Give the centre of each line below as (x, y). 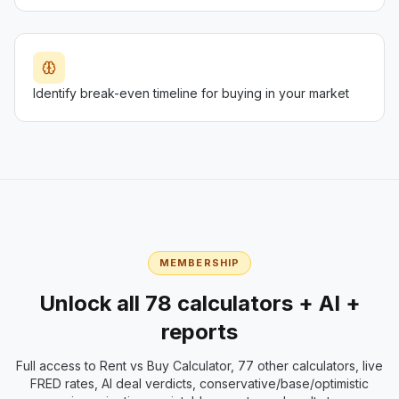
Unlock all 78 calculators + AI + (199, 303)
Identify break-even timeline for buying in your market (191, 93)
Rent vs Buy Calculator (165, 366)
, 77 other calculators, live (307, 366)
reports (199, 332)
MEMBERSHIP (199, 263)
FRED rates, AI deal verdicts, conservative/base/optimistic (199, 383)
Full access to (58, 366)
